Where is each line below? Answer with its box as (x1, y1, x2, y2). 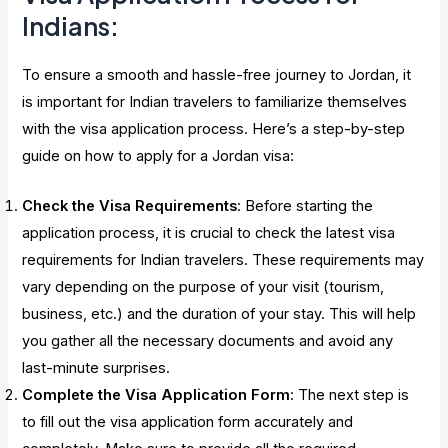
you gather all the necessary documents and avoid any (22, 332, 394, 351)
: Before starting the (237, 197, 374, 216)
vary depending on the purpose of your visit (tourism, (22, 278, 385, 297)
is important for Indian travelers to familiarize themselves (22, 92, 408, 111)
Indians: (22, 9, 120, 42)
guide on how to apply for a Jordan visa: (22, 146, 295, 165)
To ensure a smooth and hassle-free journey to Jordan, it (22, 65, 412, 84)
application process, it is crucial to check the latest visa (22, 224, 396, 243)
